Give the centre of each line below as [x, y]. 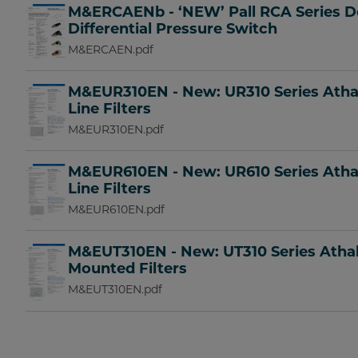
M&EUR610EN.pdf [117, 210]
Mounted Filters [128, 269]
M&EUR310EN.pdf [116, 130]
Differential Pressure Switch [173, 28]
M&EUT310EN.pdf [115, 290]
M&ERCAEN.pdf [111, 49]
